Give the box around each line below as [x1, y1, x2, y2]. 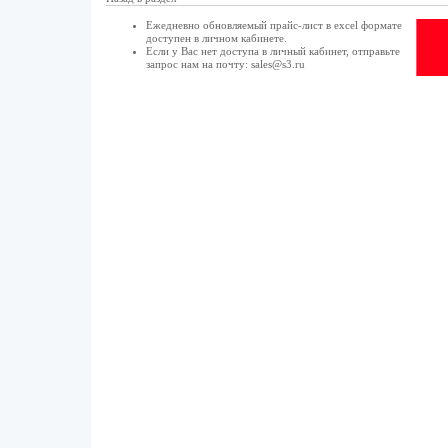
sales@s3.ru [250, 58, 305, 70]
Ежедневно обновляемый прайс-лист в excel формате [145, 19, 402, 31]
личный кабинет [269, 45, 346, 57]
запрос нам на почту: [145, 58, 251, 70]
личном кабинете [201, 32, 284, 44]
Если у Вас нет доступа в [145, 45, 270, 57]
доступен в [145, 32, 202, 44]
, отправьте [345, 45, 400, 57]
